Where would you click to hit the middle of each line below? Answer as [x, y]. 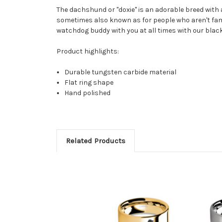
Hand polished [88, 93]
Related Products [95, 140]
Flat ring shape [89, 82]
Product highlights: [88, 51]
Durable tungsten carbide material [121, 72]
